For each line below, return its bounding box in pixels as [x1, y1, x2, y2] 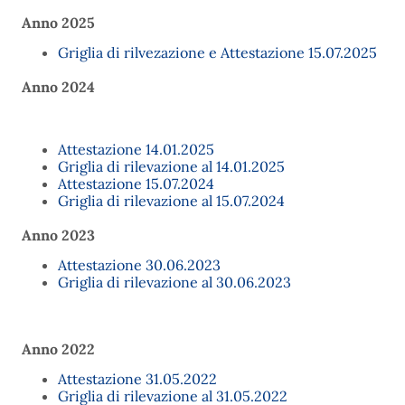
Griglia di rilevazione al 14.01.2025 [58, 157, 285, 175]
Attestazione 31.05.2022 [58, 370, 217, 388]
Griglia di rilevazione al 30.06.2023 [58, 273, 291, 291]
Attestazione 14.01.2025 [58, 140, 214, 158]
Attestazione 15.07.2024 [58, 174, 214, 193]
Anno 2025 [22, 14, 95, 32]
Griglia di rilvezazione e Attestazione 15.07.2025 [58, 43, 377, 61]
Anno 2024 [22, 78, 95, 96]
